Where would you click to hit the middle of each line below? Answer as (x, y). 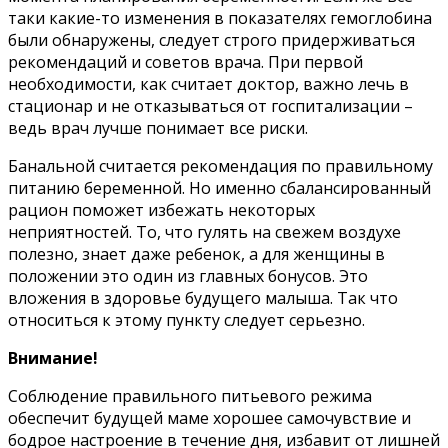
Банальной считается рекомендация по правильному (220, 165)
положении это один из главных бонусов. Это (188, 275)
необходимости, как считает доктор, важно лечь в (208, 83)
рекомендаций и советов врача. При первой (185, 61)
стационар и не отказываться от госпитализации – (210, 105)
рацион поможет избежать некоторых (161, 209)
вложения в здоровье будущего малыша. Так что (203, 297)
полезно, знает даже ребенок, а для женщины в (196, 253)
